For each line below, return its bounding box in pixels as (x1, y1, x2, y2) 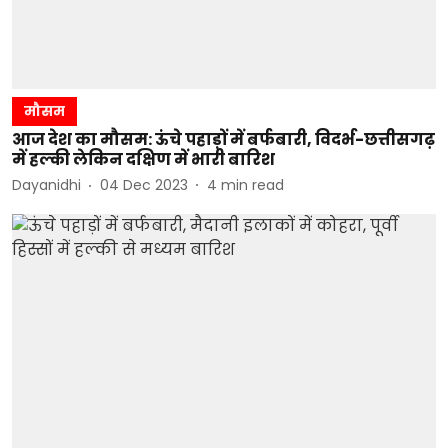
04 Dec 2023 (100, 175, 188, 195)
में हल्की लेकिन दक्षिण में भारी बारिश (12, 147, 275, 171)
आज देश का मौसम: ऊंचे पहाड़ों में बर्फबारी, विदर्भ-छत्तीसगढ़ (12, 127, 435, 151)
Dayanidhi (12, 175, 81, 195)
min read (221, 175, 284, 195)
